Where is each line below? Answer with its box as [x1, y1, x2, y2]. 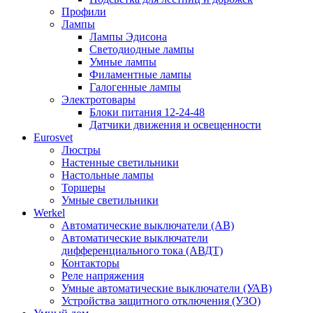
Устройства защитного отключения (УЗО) [61, 294, 261, 307]
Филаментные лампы [89, 68, 191, 80]
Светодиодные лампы [89, 43, 194, 55]
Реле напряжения [61, 269, 144, 282]
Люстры [61, 143, 101, 156]
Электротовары [61, 93, 136, 105]
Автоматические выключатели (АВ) [61, 219, 234, 231]
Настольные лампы [61, 168, 154, 181]
